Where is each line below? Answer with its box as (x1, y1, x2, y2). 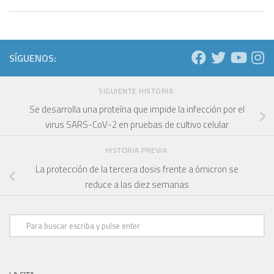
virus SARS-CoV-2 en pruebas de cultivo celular (45, 117, 229, 132)
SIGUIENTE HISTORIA (98, 84, 176, 97)
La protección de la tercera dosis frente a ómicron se (35, 162, 239, 177)
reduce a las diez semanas (85, 177, 189, 192)
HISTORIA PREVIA (105, 144, 169, 157)
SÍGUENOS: (9, 50, 56, 65)
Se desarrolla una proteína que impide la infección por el (29, 102, 245, 117)
